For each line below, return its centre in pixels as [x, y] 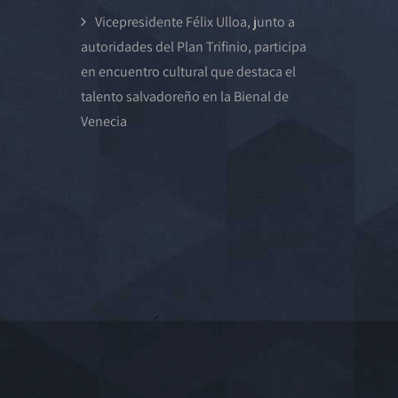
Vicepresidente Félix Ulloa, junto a [195, 22]
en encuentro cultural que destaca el [188, 72]
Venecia [104, 121]
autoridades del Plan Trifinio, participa [194, 47]
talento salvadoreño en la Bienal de [185, 96]
